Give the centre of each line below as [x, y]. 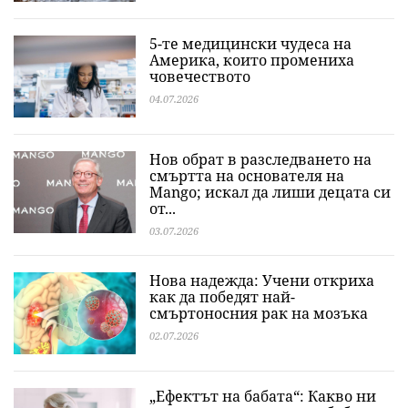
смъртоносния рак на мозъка [259, 313]
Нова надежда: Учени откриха [262, 280]
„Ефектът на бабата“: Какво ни [263, 396]
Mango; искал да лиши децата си [270, 192]
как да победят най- [222, 297]
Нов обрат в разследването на [260, 159]
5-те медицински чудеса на [250, 44]
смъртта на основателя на [247, 176]
